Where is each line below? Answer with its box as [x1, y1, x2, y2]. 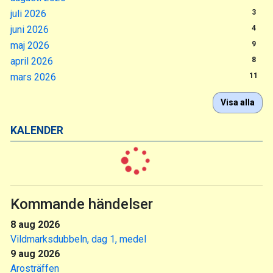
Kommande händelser [10, 195, 153, 213]
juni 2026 [10, 23, 49, 35]
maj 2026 [10, 39, 49, 51]
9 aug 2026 [10, 247, 60, 260]
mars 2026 [10, 71, 56, 83]
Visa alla [221, 97, 255, 107]
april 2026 [10, 55, 53, 67]
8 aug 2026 [10, 218, 60, 230]
